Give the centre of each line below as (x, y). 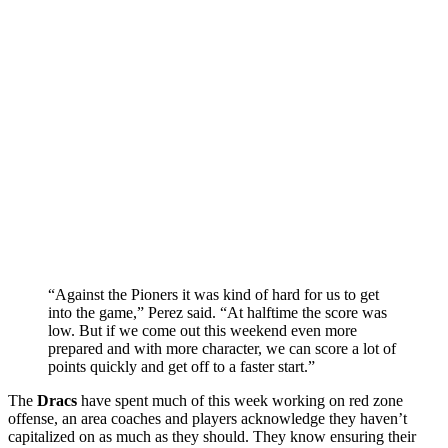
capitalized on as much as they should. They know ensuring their (212, 436)
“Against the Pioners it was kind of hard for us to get (213, 294)
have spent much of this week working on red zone (240, 400)
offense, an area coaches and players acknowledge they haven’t (207, 418)
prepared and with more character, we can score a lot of (222, 348)
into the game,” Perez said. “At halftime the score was (217, 312)
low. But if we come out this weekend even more (202, 330)
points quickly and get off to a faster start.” (181, 366)
